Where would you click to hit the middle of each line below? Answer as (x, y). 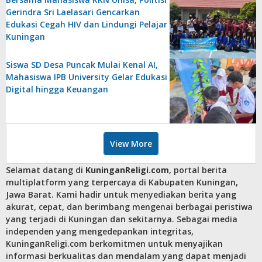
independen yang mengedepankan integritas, (100, 231)
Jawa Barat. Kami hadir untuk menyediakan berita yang (121, 194)
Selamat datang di (46, 170)
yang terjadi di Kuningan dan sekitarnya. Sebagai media (122, 219)
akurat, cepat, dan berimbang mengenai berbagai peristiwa (129, 206)
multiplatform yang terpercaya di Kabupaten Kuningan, (122, 182)
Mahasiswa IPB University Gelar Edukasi (87, 77)
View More (131, 143)
